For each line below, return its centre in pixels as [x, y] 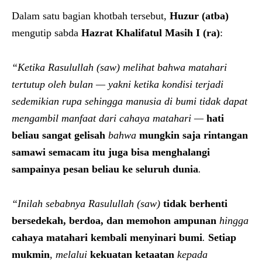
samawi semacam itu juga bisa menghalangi [111, 152]
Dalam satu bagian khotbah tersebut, [91, 15]
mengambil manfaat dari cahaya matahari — [109, 118]
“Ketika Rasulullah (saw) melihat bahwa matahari [119, 67]
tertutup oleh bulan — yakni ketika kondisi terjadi [118, 84]
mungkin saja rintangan [194, 135]
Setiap [222, 237]
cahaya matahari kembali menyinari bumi [107, 237]
